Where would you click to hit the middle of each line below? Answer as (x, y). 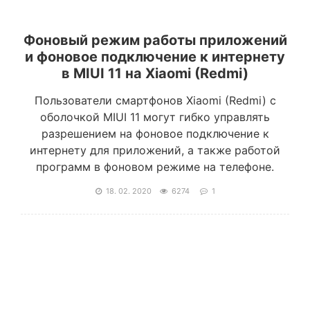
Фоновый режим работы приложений (155, 40)
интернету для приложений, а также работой (155, 150)
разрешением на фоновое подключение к (155, 134)
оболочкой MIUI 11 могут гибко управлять (155, 117)
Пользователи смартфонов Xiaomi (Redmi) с (155, 100)
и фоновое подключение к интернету (155, 57)
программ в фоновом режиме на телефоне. (155, 167)
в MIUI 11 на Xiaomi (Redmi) (155, 73)
